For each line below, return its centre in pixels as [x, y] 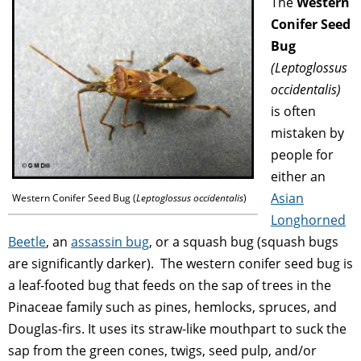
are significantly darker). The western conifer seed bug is [180, 263]
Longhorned [308, 220]
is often [293, 111]
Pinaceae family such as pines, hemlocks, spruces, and [172, 307]
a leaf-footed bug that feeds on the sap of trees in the [170, 285]
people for [302, 154]
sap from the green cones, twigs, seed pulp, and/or [162, 350]
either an [298, 176]
